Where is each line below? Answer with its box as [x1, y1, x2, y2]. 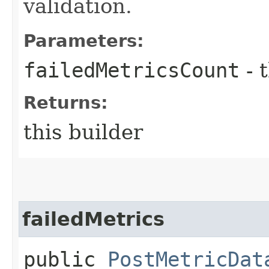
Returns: [23, 92, 108, 113]
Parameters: [23, 30, 144, 51]
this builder [23, 119, 143, 144]
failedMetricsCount [23, 58, 240, 82]
